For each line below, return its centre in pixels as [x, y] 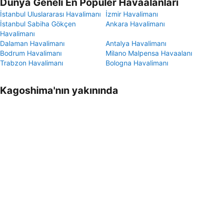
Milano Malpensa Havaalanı [149, 53]
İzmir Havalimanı [132, 14]
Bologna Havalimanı [137, 63]
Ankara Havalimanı [135, 24]
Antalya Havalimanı [136, 43]
